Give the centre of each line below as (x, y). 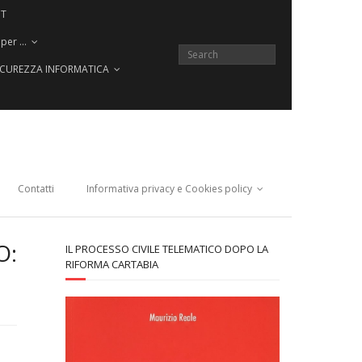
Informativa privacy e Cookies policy (169, 189)
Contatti (36, 189)
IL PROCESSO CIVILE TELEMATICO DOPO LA (167, 249)
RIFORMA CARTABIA (112, 264)
